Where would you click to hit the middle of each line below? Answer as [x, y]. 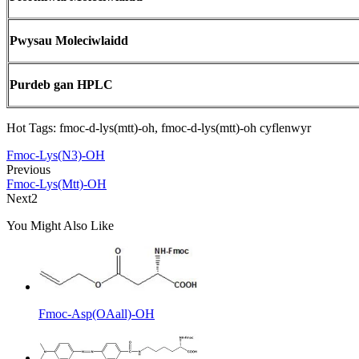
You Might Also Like [60, 225]
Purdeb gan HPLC [61, 84]
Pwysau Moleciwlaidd [69, 40]
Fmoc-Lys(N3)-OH [56, 155]
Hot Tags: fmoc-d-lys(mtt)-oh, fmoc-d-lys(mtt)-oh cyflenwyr [159, 127]
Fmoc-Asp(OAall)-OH [97, 313]
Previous [28, 169]
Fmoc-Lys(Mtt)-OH [56, 184]
